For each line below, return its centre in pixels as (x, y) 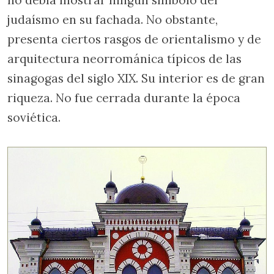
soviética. (34, 117)
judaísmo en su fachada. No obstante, (113, 19)
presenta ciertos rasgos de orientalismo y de (134, 39)
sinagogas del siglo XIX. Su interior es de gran (136, 78)
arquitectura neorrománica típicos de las (124, 58)
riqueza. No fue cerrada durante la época (124, 98)
